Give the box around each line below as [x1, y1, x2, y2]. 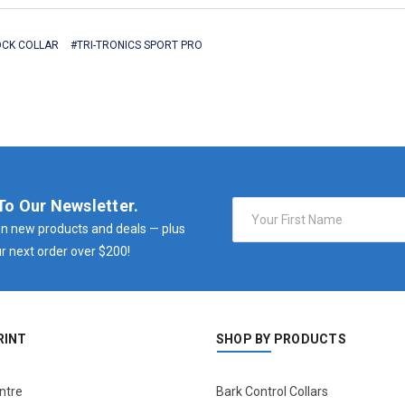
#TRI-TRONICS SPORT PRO [71, 39, 203, 52]
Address [231, 217, 280, 232]
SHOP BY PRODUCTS [215, 332, 346, 347]
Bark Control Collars [215, 384, 328, 400]
